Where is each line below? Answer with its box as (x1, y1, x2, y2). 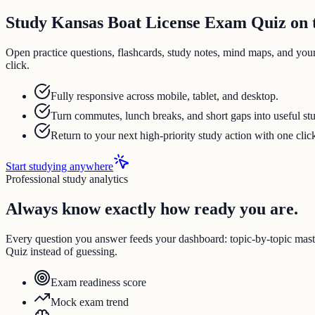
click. (6, 59, 30, 72)
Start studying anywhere (6, 160, 113, 173)
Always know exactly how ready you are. (6, 200, 298, 219)
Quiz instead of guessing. (6, 245, 117, 258)
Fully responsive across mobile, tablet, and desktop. (51, 90, 278, 103)
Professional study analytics (6, 173, 128, 186)
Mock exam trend (51, 296, 129, 309)
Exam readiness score (51, 276, 146, 289)
